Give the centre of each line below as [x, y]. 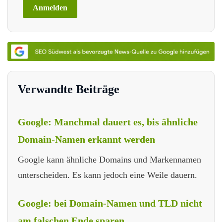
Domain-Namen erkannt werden [86, 139]
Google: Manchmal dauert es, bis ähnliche [108, 122]
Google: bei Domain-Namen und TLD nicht [110, 203]
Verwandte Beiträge [69, 89]
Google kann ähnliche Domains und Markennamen [110, 160]
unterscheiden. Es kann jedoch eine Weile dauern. [108, 175]
